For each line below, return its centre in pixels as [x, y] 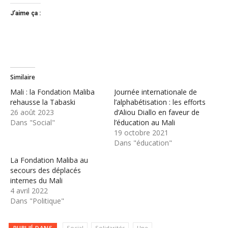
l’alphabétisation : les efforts [160, 102]
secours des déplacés [46, 170]
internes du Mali [36, 181]
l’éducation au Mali [145, 123]
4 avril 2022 [29, 191]
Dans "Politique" [37, 201]
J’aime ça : [25, 13]
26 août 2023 [32, 112]
